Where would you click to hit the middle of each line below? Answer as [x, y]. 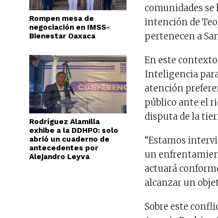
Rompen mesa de [62, 18]
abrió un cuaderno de [69, 139]
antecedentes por [64, 148]
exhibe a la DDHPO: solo [74, 130]
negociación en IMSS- [70, 27]
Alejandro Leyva [59, 157]
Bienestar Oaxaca [62, 36]
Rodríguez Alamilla [64, 122]
